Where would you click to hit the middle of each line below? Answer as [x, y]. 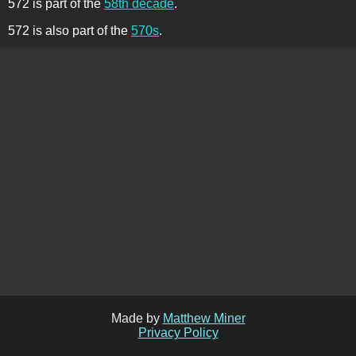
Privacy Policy [178, 333]
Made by [137, 318]
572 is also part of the [70, 31]
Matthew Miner [204, 318]
